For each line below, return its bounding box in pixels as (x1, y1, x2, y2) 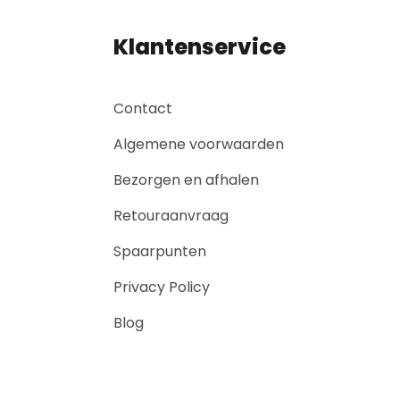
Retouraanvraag (113, 204, 229, 226)
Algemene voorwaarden (113, 133, 284, 154)
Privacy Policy (113, 276, 210, 297)
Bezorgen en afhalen (113, 169, 259, 190)
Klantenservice (113, 31, 286, 62)
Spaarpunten (113, 240, 206, 262)
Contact (113, 97, 172, 119)
